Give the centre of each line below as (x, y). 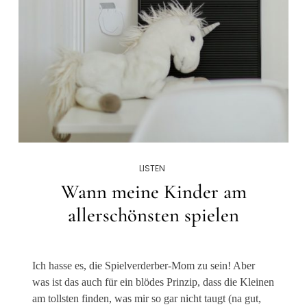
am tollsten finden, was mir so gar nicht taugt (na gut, (147, 298)
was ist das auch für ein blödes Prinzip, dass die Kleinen (153, 282)
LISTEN (152, 168)
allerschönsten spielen (153, 215)
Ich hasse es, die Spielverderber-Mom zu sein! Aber (144, 266)
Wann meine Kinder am (153, 192)
